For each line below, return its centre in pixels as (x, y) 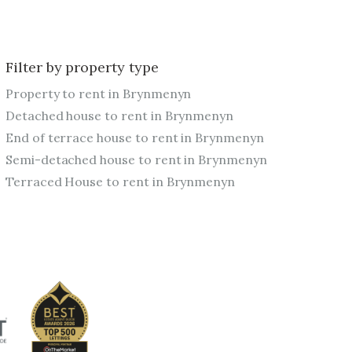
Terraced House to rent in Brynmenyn (120, 182)
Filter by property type (82, 68)
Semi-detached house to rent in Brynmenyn (136, 160)
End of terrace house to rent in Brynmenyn (134, 138)
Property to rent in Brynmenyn (98, 94)
